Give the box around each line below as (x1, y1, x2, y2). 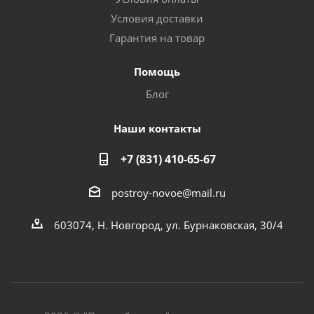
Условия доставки (111, 11, 203, 25)
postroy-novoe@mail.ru (111, 185, 226, 200)
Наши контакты (113, 121, 201, 135)
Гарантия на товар (109, 31, 205, 45)
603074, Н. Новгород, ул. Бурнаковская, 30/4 (53, 217, 283, 232)
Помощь (134, 64, 180, 78)
